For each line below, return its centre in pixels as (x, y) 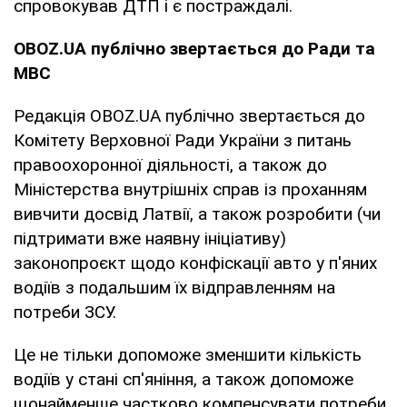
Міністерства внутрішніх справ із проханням (190, 189)
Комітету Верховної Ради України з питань (183, 140)
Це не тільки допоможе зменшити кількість (188, 354)
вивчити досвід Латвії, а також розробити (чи (197, 213)
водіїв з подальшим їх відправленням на (174, 287)
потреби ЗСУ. (65, 312)
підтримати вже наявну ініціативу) (150, 238)
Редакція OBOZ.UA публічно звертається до (189, 115)
